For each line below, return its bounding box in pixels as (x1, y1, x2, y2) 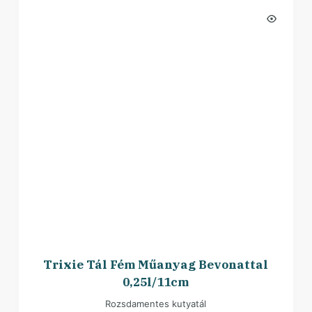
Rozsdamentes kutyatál (105, 298, 207, 310)
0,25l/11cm (123, 274, 189, 290)
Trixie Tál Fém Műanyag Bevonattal (43, 257, 269, 273)
